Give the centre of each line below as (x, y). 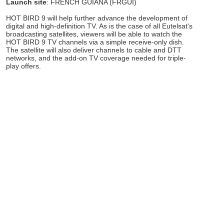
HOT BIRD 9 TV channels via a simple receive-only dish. (95, 42)
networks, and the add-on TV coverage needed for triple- (96, 58)
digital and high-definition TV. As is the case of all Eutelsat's (99, 26)
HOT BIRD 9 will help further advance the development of (97, 18)
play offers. (24, 66)
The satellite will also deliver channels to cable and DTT (94, 50)
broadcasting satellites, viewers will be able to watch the (94, 34)
